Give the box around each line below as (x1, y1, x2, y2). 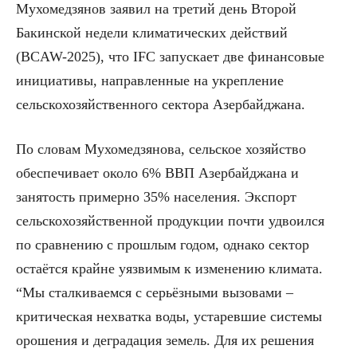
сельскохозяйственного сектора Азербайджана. (16, 96, 305, 112)
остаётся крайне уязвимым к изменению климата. (16, 260, 323, 277)
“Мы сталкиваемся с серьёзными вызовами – (16, 284, 293, 300)
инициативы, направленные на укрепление (16, 72, 284, 88)
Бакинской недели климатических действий (16, 24, 288, 41)
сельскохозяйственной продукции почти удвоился (16, 212, 324, 229)
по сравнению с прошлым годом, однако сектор (16, 236, 309, 253)
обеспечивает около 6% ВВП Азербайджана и (16, 164, 299, 181)
